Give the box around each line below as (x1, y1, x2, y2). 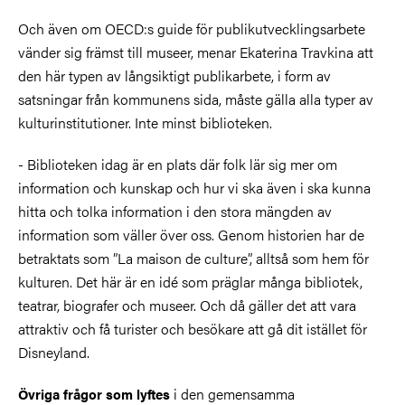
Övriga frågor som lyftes (18, 383, 170, 403)
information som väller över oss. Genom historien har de (18, 223, 364, 245)
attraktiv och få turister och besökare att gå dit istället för (18, 317, 367, 339)
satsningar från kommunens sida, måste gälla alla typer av (18, 88, 373, 109)
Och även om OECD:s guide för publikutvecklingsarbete (18, 17, 365, 39)
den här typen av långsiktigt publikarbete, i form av (18, 64, 331, 86)
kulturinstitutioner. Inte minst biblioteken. (18, 111, 272, 133)
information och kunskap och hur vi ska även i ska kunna (18, 176, 371, 198)
